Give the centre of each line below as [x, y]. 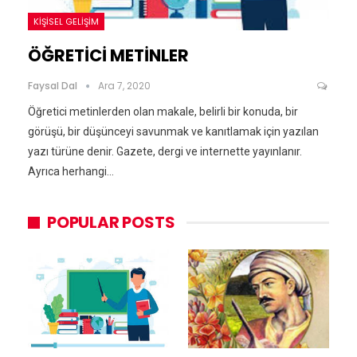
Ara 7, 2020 [124, 86]
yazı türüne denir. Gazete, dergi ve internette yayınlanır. [165, 152]
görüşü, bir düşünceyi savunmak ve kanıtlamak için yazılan [173, 132]
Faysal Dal [54, 86]
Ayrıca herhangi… [71, 172]
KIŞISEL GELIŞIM [66, 22]
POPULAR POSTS [111, 223]
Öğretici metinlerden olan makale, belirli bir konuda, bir [163, 112]
